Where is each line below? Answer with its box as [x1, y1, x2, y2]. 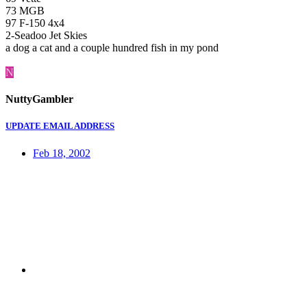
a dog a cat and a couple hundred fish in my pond [5, 41, 219, 53]
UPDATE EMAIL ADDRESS [5, 121, 114, 132]
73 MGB [5, 4, 45, 16]
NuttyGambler [5, 93, 73, 106]
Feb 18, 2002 [33, 147, 90, 159]
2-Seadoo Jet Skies [5, 29, 87, 41]
